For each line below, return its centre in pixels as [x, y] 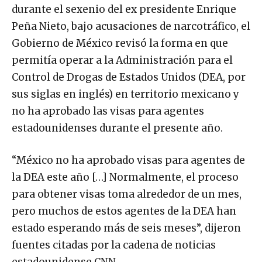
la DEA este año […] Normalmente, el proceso [125, 177]
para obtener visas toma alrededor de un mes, [127, 194]
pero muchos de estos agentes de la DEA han [124, 211]
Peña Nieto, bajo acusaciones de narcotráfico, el [131, 27]
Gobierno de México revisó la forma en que [120, 44]
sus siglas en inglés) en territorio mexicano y [125, 94]
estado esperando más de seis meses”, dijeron [126, 228]
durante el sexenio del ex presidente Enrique [124, 10]
